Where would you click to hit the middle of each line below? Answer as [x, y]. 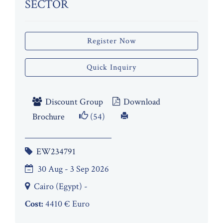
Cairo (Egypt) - [61, 186]
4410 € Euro [66, 204]
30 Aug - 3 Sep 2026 [73, 169]
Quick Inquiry [111, 67]
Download [141, 102]
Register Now [111, 41]
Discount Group [73, 102]
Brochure [49, 116]
